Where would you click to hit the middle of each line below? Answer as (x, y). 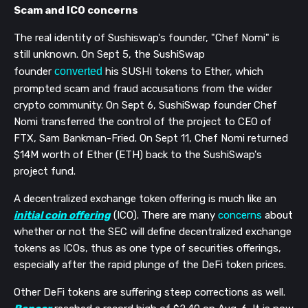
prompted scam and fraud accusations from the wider (143, 88)
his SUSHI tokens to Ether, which (183, 71)
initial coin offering (62, 215)
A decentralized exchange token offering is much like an (145, 198)
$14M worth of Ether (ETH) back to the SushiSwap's (138, 154)
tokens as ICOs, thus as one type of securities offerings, (147, 248)
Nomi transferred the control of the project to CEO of (143, 121)
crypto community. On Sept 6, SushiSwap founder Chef (145, 105)
